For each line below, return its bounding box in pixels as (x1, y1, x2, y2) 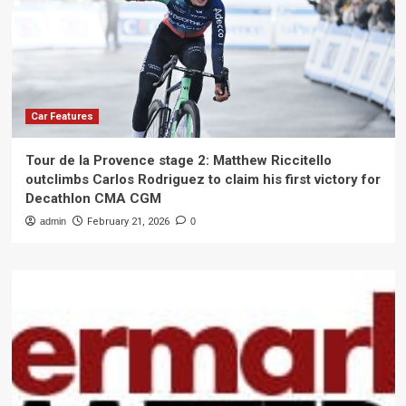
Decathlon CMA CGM (24, 190, 161, 207)
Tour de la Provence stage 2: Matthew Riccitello (24, 152, 332, 169)
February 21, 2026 (86, 216, 169, 227)
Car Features (30, 111, 93, 122)
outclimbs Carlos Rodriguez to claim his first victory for (24, 171, 381, 188)
